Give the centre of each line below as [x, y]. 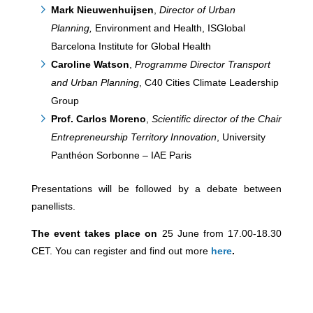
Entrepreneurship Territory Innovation [133, 137]
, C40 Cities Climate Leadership [209, 82]
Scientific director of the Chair [216, 119]
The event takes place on [96, 233]
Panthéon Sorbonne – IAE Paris [121, 155]
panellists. [53, 206]
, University [241, 137]
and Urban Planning [95, 82]
